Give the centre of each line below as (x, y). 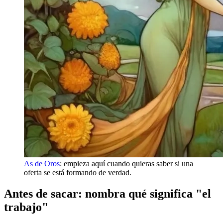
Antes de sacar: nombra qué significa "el (108, 193)
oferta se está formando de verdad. (78, 172)
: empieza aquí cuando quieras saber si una (126, 163)
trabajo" (26, 207)
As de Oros (42, 163)
